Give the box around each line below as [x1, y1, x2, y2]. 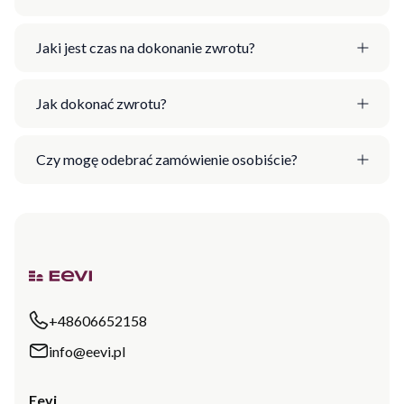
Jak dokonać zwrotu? [36, 95, 167, 113]
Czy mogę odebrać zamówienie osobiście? [36, 151, 298, 169]
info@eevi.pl [49, 342, 125, 360]
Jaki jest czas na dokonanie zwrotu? [36, 39, 255, 57]
